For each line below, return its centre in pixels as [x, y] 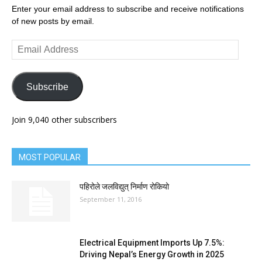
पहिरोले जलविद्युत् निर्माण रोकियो [124, 187]
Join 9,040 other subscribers [64, 120]
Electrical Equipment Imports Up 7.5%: [152, 243]
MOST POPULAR [50, 157]
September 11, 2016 [111, 199]
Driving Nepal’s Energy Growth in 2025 [152, 254]
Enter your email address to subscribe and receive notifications [128, 9]
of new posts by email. [53, 21]
